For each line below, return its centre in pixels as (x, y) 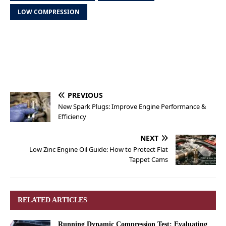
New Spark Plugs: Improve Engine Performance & (132, 107)
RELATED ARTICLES (52, 200)
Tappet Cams (149, 160)
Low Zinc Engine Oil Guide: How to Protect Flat (99, 150)
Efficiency (72, 117)
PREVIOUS (85, 95)
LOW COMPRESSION (49, 12)
